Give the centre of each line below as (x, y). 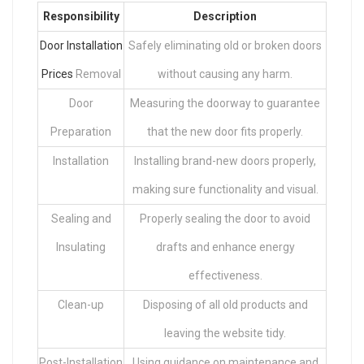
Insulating (81, 247)
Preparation (81, 132)
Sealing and (81, 219)
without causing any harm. (225, 74)
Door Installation (81, 46)
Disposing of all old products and (225, 305)
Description (225, 17)
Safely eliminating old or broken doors (225, 46)
